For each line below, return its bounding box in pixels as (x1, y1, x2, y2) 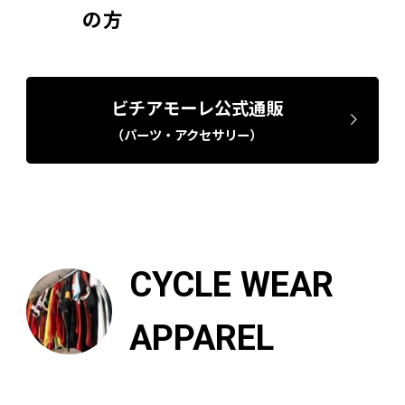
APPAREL (129, 317, 275, 358)
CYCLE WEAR (129, 264, 334, 305)
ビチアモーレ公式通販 (110, 94, 283, 120)
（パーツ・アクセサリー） (110, 124, 262, 144)
